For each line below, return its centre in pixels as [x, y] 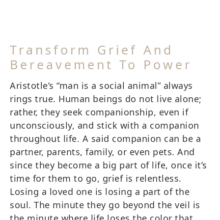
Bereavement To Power [101, 64]
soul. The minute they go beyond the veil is [105, 205]
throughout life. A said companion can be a [105, 138]
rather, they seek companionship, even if [99, 112]
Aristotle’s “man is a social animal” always [101, 85]
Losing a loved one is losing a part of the [100, 191]
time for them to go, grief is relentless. [96, 178]
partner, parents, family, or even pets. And [102, 151]
